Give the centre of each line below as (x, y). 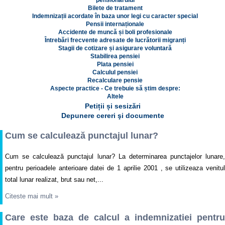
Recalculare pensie (115, 81)
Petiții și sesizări (113, 106)
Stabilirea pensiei (115, 57)
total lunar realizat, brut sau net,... (54, 180)
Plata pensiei (115, 65)
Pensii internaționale (115, 24)
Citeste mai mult (30, 196)
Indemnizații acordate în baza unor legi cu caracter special (115, 16)
